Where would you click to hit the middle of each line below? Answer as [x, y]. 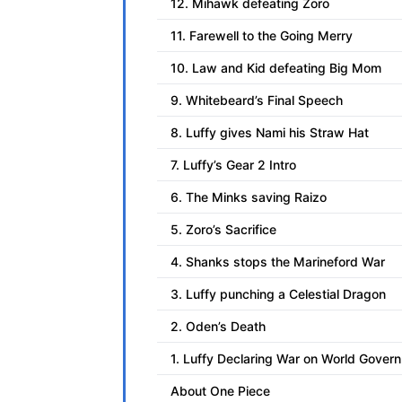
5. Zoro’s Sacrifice [223, 230]
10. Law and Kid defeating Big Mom [276, 68]
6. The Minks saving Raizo [249, 197]
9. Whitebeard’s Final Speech [257, 100]
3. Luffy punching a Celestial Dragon [278, 294]
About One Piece [220, 391]
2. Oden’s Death [218, 327]
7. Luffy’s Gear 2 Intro [233, 165]
